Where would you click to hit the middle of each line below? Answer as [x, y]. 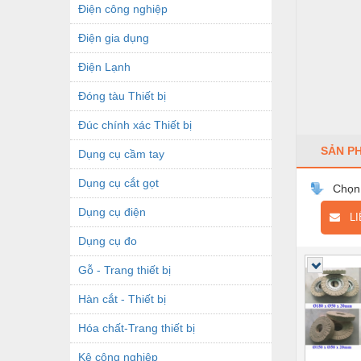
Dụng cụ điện [112, 212]
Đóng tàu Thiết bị [122, 95]
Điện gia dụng [114, 37]
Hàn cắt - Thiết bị [122, 299]
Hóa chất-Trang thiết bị [137, 328]
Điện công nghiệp [123, 8]
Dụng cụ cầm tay [121, 154]
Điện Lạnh [104, 66]
